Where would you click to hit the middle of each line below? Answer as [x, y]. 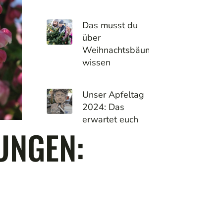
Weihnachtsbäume [120, 50]
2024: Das [103, 107]
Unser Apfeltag [113, 94]
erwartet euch [110, 119]
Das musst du [110, 25]
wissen [96, 62]
